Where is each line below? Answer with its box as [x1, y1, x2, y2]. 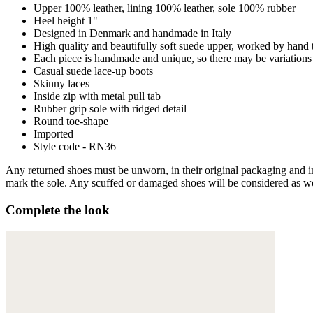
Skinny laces [34, 77, 89, 89]
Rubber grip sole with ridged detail [34, 102, 187, 115]
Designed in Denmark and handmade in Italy [34, 27, 231, 39]
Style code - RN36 [34, 140, 116, 152]
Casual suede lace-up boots [34, 64, 153, 77]
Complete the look [6, 202, 110, 217]
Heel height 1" [34, 14, 98, 27]
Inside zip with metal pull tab [34, 89, 161, 102]
